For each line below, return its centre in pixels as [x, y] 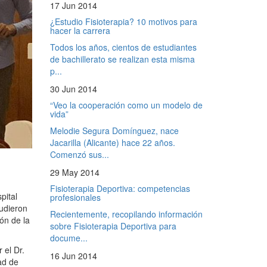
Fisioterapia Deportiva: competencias [120, 188]
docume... [69, 237]
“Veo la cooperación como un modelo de [126, 105]
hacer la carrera [80, 30]
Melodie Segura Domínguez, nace [114, 130]
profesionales [75, 197]
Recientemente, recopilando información [126, 214]
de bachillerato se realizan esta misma [122, 59]
